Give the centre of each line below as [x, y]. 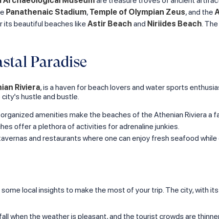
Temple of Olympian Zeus [137, 12]
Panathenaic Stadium [46, 12]
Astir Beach [110, 24]
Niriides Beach [175, 24]
